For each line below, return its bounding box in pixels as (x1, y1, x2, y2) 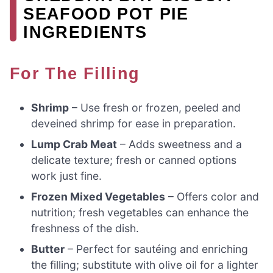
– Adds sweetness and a (117, 137, 243, 151)
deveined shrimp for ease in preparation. (31, 116, 236, 130)
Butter (31, 242, 65, 255)
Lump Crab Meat (31, 137, 118, 151)
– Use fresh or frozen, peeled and (69, 101, 241, 114)
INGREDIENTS (23, 23, 147, 42)
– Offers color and (165, 190, 260, 203)
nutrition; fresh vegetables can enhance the (31, 205, 249, 219)
